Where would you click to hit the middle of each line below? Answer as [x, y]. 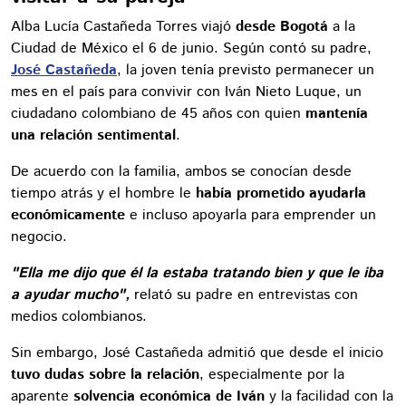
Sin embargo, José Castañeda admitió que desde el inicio [197, 353]
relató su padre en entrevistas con [244, 295]
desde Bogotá [282, 26]
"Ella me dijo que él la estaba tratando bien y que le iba [197, 273]
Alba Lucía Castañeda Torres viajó [123, 26]
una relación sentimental [93, 135]
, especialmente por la [272, 374]
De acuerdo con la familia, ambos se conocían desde [181, 171]
